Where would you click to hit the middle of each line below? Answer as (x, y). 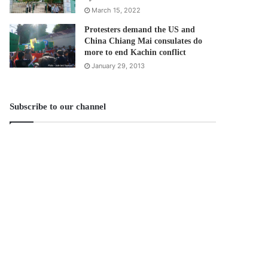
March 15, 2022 (116, 10)
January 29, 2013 (118, 66)
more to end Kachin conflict (135, 52)
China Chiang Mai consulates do (144, 41)
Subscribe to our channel (58, 106)
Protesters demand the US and (140, 29)
